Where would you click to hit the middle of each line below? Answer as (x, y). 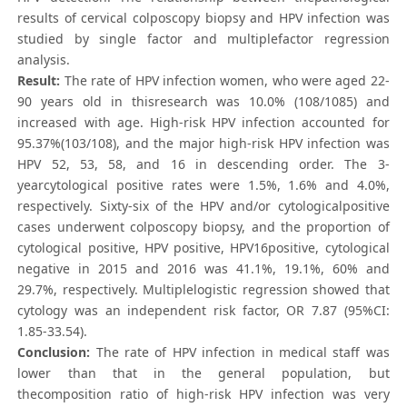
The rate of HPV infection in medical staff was (240, 352)
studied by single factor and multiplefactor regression (203, 39)
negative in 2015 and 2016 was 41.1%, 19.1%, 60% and (203, 269)
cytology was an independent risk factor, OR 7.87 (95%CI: (203, 311)
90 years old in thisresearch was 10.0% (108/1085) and (203, 102)
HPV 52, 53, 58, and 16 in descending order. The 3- (203, 164)
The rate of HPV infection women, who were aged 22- (225, 81)
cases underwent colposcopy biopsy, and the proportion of (203, 227)
